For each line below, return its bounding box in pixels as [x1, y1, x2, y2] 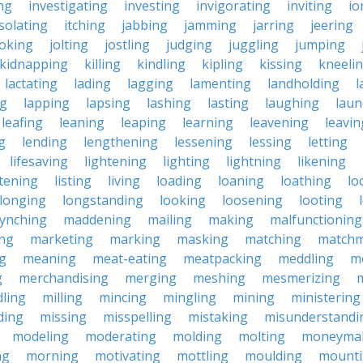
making [208, 211, 254, 228]
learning [182, 113, 233, 131]
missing [40, 308, 87, 326]
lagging [127, 75, 173, 92]
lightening [84, 152, 147, 170]
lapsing [86, 94, 130, 112]
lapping [23, 94, 70, 112]
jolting [49, 36, 88, 53]
